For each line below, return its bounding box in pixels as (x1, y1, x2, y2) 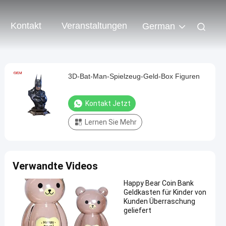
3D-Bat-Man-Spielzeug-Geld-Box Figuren (68, 72, 200, 80)
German (142, 21, 175, 32)
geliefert (124, 206, 151, 214)
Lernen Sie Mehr (85, 118, 137, 126)
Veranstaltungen (62, 21, 127, 31)
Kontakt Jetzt (85, 99, 131, 107)
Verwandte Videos (13, 160, 98, 172)
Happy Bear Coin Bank (124, 179, 194, 187)
